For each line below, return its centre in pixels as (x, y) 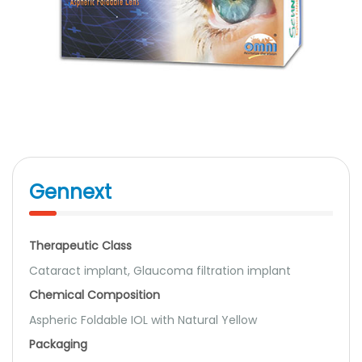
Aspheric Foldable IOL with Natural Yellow (143, 320)
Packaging (58, 344)
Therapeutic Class (80, 246)
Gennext (70, 192)
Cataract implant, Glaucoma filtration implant (160, 271)
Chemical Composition (95, 295)
